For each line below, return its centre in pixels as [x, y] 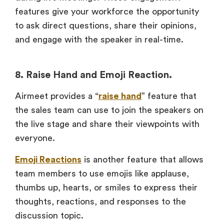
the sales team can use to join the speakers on [109, 110]
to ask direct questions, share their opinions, [106, 26]
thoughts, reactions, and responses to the [100, 201]
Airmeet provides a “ [57, 96]
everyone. [36, 138]
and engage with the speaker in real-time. [99, 40]
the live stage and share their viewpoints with [107, 124]
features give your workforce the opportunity [107, 12]
